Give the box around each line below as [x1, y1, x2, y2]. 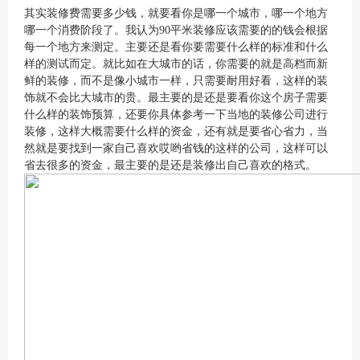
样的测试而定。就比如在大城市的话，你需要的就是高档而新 [24, 58, 328, 70]
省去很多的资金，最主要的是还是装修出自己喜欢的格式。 [24, 159, 317, 171]
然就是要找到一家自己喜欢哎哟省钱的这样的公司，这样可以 [24, 142, 328, 154]
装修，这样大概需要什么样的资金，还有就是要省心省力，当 [24, 125, 328, 137]
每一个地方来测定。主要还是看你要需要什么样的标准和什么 [24, 41, 328, 53]
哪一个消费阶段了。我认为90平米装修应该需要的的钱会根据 [24, 24, 328, 36]
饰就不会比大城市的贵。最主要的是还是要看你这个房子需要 [24, 92, 328, 104]
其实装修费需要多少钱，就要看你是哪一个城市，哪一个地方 [24, 7, 328, 19]
